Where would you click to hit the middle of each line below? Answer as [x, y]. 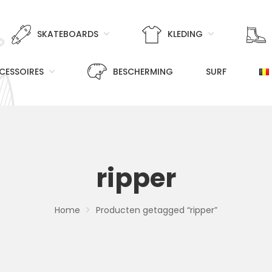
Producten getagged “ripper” [157, 210]
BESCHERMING [143, 71]
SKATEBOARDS [67, 34]
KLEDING [185, 34]
